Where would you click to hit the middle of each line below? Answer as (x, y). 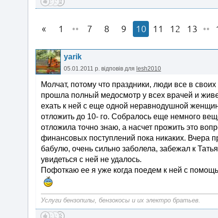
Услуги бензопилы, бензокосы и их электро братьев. (121, 200)
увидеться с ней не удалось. (91, 159)
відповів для (119, 69)
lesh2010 (149, 69)
